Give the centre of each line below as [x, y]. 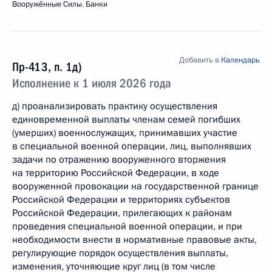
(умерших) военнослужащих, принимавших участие [125, 133]
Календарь [240, 60]
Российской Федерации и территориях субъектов [121, 200]
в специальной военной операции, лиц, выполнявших [132, 146]
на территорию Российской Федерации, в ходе [116, 173]
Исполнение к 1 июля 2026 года [92, 83]
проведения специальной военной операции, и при [127, 226]
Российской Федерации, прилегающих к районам [122, 213]
